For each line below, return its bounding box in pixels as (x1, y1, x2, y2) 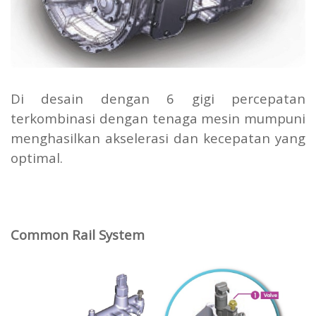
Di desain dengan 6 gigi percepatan (11, 90, 305, 108)
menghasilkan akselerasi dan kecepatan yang (11, 129, 305, 147)
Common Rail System (11, 226, 145, 244)
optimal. (11, 149, 63, 167)
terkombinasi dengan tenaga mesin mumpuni (11, 109, 305, 128)
